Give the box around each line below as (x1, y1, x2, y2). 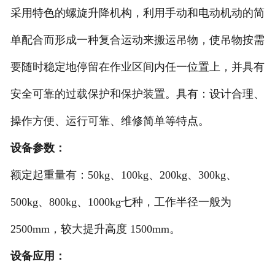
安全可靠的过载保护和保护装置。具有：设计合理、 (10, 88, 265, 101)
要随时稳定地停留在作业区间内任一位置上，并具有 (10, 61, 265, 74)
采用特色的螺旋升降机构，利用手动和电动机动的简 (10, 7, 265, 20)
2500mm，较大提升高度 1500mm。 (10, 223, 180, 236)
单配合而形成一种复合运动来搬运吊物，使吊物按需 (10, 34, 265, 47)
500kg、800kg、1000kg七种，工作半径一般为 (10, 196, 231, 209)
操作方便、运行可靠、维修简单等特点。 (10, 115, 209, 128)
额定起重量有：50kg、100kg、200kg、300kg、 (10, 169, 237, 182)
